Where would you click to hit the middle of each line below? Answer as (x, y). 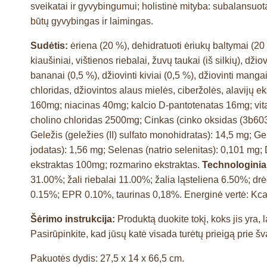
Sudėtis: (50, 45)
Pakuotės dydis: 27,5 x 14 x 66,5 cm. (107, 258)
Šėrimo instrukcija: (74, 219)
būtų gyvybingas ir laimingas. (92, 21)
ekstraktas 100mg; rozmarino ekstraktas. (116, 164)
